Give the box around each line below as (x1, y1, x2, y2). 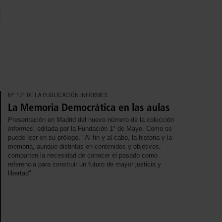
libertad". (8, 169, 33, 177)
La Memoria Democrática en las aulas (8, 101, 170, 114)
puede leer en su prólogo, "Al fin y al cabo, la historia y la (8, 134, 172, 142)
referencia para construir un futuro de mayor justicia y (8, 161, 161, 168)
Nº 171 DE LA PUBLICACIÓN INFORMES (8, 91, 108, 99)
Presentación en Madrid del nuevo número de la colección (8, 116, 174, 124)
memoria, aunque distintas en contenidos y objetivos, (8, 143, 161, 151)
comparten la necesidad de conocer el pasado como (8, 152, 158, 160)
